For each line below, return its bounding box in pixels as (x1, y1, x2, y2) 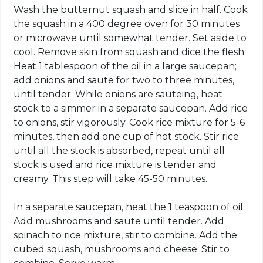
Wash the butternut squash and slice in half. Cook (14, 4, 248, 15)
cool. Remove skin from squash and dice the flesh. (14, 46, 247, 58)
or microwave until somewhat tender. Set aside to (14, 32, 247, 43)
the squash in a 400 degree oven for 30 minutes (14, 18, 240, 29)
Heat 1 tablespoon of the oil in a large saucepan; (14, 60, 237, 72)
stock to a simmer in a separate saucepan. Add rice (14, 102, 248, 114)
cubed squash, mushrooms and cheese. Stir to (14, 243, 230, 255)
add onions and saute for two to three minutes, (14, 74, 235, 86)
